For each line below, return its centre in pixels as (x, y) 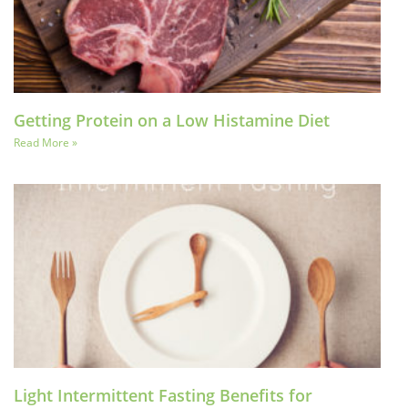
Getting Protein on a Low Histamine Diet (172, 121)
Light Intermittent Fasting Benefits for (163, 395)
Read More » (46, 143)
